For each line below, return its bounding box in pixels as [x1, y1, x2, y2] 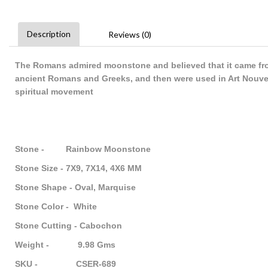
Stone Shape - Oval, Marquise [15, 182, 136, 192]
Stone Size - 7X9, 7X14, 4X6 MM [15, 163, 142, 173]
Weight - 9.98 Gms [15, 240, 115, 249]
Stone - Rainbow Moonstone [15, 144, 151, 154]
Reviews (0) [108, 29, 151, 39]
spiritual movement [15, 87, 93, 96]
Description [27, 29, 71, 39]
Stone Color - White [15, 202, 97, 211]
